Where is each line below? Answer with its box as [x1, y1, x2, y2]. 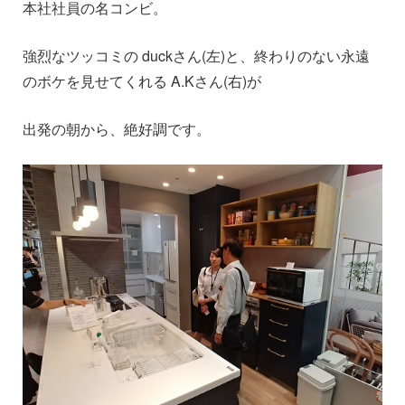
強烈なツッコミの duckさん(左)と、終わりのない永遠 [23, 45, 370, 67]
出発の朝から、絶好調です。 [23, 118, 211, 140]
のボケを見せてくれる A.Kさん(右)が [23, 71, 261, 92]
